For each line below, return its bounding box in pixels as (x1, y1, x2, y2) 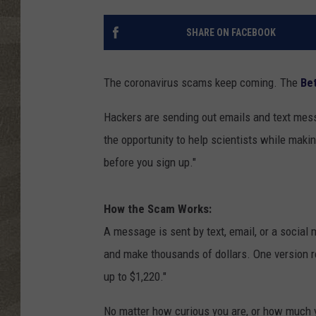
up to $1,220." (104, 269, 166, 284)
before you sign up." (104, 155, 196, 170)
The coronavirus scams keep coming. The (104, 75, 300, 90)
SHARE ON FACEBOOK (186, 27, 276, 39)
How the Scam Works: (104, 202, 212, 217)
